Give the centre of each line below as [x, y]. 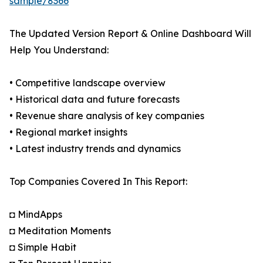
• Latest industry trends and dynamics [95, 149]
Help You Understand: [59, 50]
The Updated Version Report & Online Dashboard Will [130, 34]
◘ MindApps [36, 215]
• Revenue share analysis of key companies [107, 116]
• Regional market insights [68, 132]
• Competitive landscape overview [87, 83]
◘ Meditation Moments [60, 231]
